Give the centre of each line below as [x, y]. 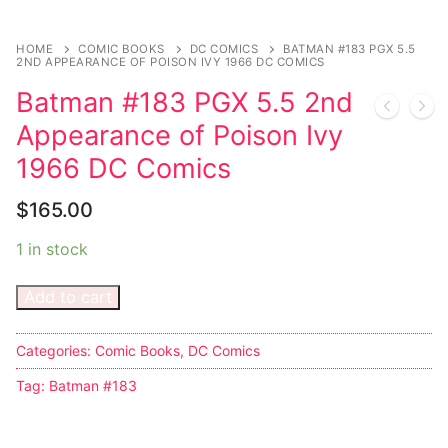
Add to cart [68, 297]
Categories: [55, 350]
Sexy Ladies [93, 40]
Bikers [71, 83]
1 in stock [52, 249]
